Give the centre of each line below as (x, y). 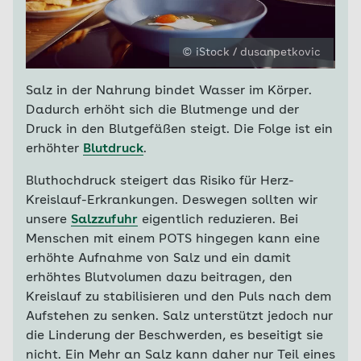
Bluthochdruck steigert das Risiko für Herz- (160, 181)
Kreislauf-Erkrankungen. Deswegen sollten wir (172, 201)
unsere (48, 220)
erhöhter (54, 149)
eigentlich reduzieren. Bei (218, 220)
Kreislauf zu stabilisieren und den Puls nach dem (178, 297)
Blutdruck (113, 149)
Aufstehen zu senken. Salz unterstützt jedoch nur (179, 317)
